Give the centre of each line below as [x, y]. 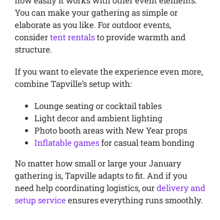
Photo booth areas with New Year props [110, 131]
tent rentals [72, 37]
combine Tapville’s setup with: [73, 84]
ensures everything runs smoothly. [134, 200]
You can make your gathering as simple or [96, 13]
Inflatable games [67, 143]
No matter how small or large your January [98, 164]
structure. [33, 50]
